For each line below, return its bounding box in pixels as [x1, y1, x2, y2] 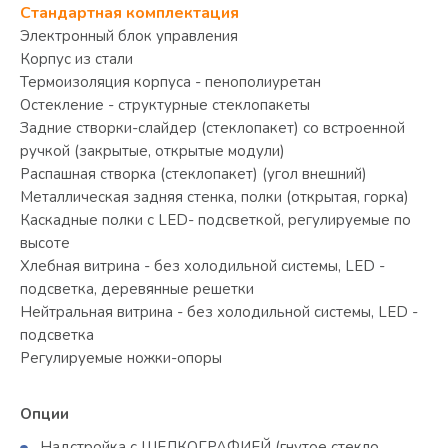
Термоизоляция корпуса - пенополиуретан [20, 71, 321, 92]
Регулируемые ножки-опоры [20, 347, 222, 368]
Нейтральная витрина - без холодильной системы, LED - [20, 301, 418, 322]
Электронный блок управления [20, 25, 238, 46]
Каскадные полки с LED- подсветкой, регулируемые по [20, 209, 411, 230]
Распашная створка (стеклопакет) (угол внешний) [20, 163, 367, 184]
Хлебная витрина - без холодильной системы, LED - [20, 255, 385, 276]
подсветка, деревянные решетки [20, 278, 254, 299]
